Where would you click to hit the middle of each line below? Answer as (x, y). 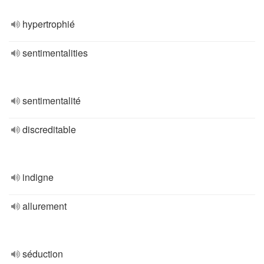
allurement (44, 206)
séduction (43, 254)
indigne (38, 177)
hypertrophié (49, 24)
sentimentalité (52, 100)
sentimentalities (55, 53)
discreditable (49, 129)
